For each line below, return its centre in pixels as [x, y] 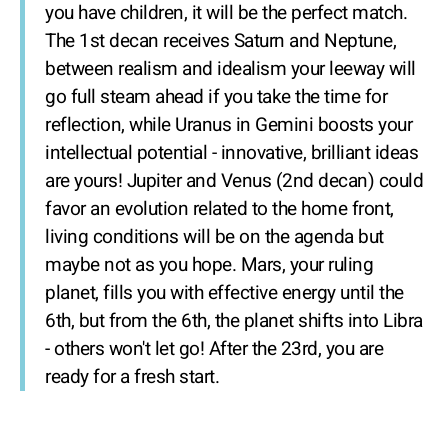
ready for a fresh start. [132, 377]
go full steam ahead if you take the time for [216, 97]
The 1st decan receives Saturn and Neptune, [220, 41]
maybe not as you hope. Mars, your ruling [209, 265]
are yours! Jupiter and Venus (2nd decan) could [234, 181]
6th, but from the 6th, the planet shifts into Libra [234, 321]
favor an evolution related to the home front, [219, 209]
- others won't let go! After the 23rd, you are [214, 349]
